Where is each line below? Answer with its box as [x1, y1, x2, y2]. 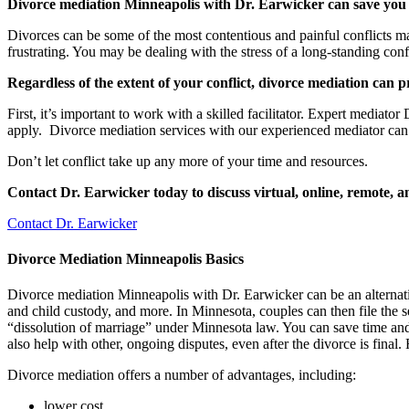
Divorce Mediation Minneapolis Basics [7, 250, 244, 267]
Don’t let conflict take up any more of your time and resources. [7, 152, 372, 169]
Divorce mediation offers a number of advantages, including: [7, 367, 356, 383]
